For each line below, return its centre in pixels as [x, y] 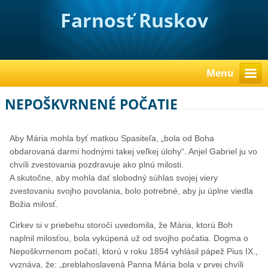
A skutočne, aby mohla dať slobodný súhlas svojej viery [114, 178]
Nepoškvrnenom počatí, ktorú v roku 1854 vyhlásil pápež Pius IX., [134, 252]
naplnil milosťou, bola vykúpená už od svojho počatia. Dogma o [129, 238]
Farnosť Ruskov [134, 20]
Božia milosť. [34, 204]
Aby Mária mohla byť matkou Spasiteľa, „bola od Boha [112, 138]
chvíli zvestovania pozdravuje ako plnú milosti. [97, 165]
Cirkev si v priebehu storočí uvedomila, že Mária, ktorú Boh [121, 225]
